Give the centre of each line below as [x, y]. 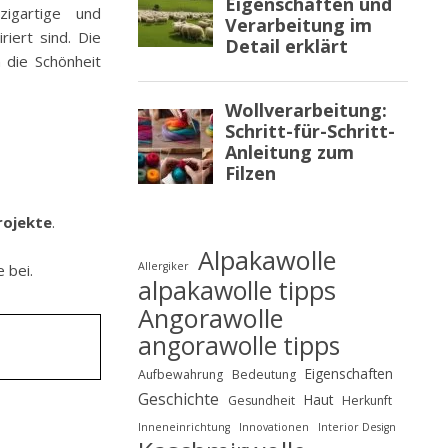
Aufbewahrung [180, 374]
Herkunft [367, 400]
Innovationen [274, 427]
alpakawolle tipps [237, 290]
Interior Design [357, 427]
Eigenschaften [349, 373]
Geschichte [178, 399]
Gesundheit [261, 400]
